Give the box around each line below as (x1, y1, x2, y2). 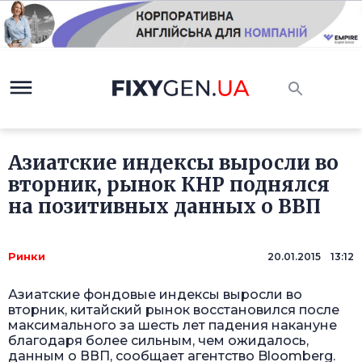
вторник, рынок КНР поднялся (8, 172, 330, 198)
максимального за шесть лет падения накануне (8, 318, 337, 334)
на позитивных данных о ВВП (8, 194, 321, 220)
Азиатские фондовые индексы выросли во (8, 287, 302, 303)
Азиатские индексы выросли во (8, 150, 339, 176)
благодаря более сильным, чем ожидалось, (8, 333, 309, 349)
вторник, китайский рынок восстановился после (8, 302, 339, 318)
